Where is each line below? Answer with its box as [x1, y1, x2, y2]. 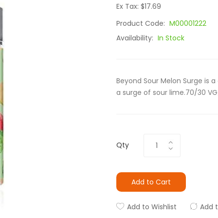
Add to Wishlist [127, 202, 177, 212]
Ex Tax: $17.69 [116, 1, 161, 11]
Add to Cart [131, 177, 171, 187]
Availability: [116, 33, 155, 43]
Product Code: [116, 18, 167, 28]
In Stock [158, 33, 184, 43]
